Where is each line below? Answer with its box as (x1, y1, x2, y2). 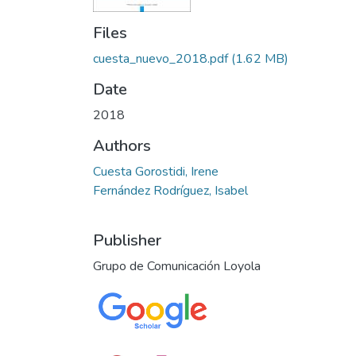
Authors (93, 135, 151, 157)
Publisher (93, 230, 161, 251)
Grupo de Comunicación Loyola (93, 257, 261, 275)
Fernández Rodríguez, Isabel (93, 182, 248, 199)
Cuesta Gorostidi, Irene (93, 163, 219, 180)
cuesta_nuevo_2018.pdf (93, 50, 228, 68)
